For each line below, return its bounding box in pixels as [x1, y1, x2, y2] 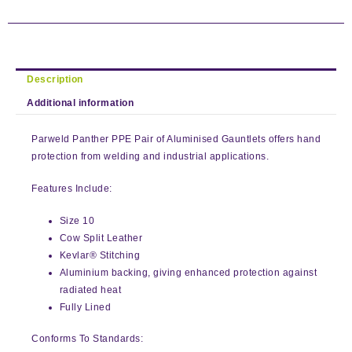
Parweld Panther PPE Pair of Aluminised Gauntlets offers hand [31, 134, 321, 145]
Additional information [27, 97, 134, 108]
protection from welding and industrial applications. [31, 151, 269, 163]
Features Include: [31, 183, 112, 195]
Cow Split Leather [59, 233, 143, 244]
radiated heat [59, 284, 122, 296]
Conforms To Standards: [31, 333, 143, 345]
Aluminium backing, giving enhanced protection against [59, 267, 317, 279]
